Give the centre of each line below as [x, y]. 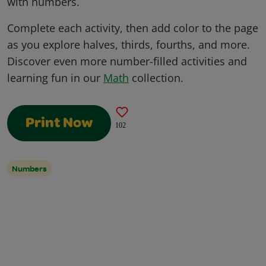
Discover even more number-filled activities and [127, 61]
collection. [156, 78]
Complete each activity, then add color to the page [133, 28]
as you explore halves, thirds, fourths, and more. [129, 45]
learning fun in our [55, 78]
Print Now [59, 124]
